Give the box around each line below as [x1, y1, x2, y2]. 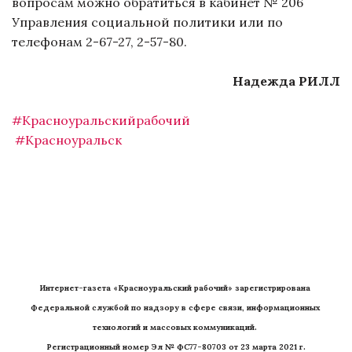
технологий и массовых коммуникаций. [93, 322, 259, 333]
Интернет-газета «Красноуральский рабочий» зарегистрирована [38, 283, 310, 294]
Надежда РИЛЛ [229, 73, 340, 90]
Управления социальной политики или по [12, 14, 283, 31]
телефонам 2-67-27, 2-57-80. [12, 34, 190, 50]
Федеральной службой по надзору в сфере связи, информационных [30, 302, 320, 313]
